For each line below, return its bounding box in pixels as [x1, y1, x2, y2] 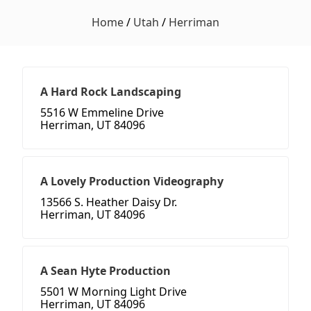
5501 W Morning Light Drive [40, 284, 187, 300]
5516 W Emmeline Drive [40, 105, 164, 121]
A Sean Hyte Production [40, 263, 171, 279]
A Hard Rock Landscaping [40, 84, 181, 100]
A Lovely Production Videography [40, 174, 224, 190]
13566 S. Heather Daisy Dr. [40, 194, 177, 210]
